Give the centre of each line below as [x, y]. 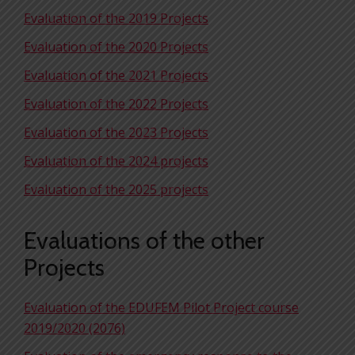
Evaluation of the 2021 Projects [116, 75]
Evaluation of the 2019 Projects [116, 18]
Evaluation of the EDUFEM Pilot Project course [161, 307]
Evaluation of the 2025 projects [116, 189]
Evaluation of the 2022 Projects [116, 104]
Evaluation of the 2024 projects [116, 161]
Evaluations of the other [144, 240]
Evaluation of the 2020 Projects [116, 47]
